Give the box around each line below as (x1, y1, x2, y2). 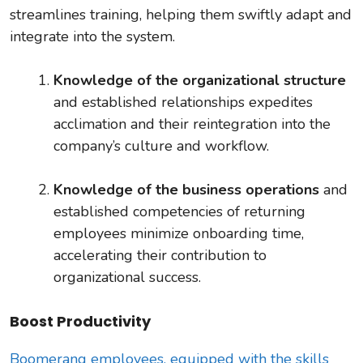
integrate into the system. (10, 26, 175, 46)
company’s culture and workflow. (53, 135, 269, 156)
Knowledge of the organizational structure (53, 70, 346, 90)
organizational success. (53, 267, 201, 287)
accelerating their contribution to (53, 245, 267, 265)
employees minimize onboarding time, (53, 223, 304, 243)
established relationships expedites (82, 92, 313, 112)
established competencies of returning (53, 201, 305, 221)
